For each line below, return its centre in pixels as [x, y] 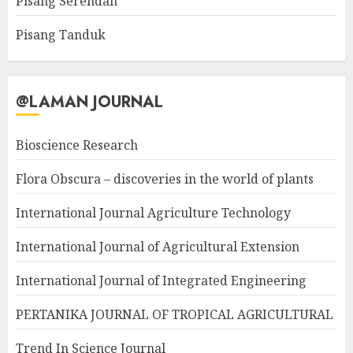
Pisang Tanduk [61, 35]
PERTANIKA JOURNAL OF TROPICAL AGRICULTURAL [175, 315]
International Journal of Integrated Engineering [161, 281]
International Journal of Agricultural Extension [158, 247]
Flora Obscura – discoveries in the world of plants [165, 179]
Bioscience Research [77, 145]
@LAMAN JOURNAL [89, 102]
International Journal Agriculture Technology [153, 213]
